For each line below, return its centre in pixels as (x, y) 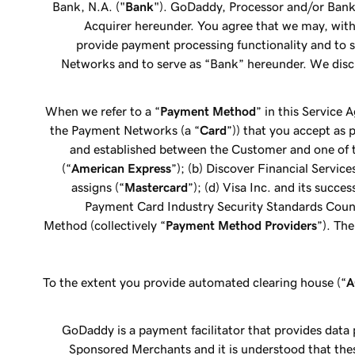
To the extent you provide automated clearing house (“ (195, 282)
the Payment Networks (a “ (125, 130)
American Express (122, 168)
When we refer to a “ (103, 111)
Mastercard (157, 187)
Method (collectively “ (105, 225)
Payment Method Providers (242, 225)
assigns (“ (98, 187)
